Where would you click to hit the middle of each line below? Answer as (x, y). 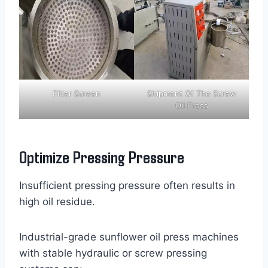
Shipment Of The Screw (191, 94)
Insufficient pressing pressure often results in (127, 186)
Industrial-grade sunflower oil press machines (129, 237)
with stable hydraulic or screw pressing (113, 253)
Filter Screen (77, 94)
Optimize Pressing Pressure (102, 157)
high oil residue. (57, 202)
